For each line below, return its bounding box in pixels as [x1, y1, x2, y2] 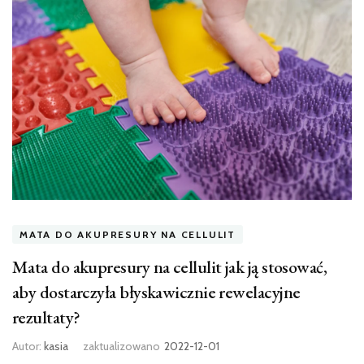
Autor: [12, 338, 44, 353]
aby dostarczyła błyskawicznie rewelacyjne [12, 279, 301, 304]
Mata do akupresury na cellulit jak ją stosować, [12, 254, 327, 279]
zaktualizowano [83, 338, 160, 353]
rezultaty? [12, 305, 80, 329]
